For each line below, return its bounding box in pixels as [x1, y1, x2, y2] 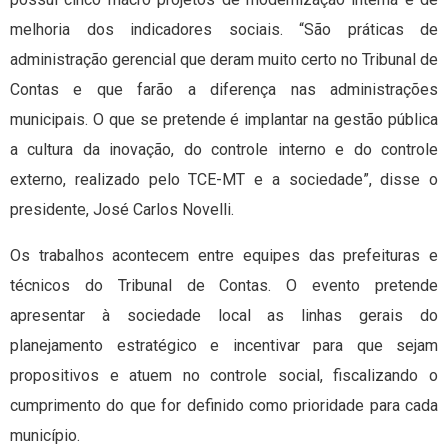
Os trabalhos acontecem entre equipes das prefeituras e [10, 246, 438, 266]
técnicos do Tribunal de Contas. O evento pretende [10, 276, 438, 296]
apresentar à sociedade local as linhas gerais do [10, 306, 438, 326]
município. [10, 426, 80, 446]
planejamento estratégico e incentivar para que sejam [10, 336, 438, 356]
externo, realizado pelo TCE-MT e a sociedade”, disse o [10, 170, 438, 190]
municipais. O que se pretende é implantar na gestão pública [10, 110, 438, 130]
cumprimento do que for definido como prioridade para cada [10, 396, 438, 416]
